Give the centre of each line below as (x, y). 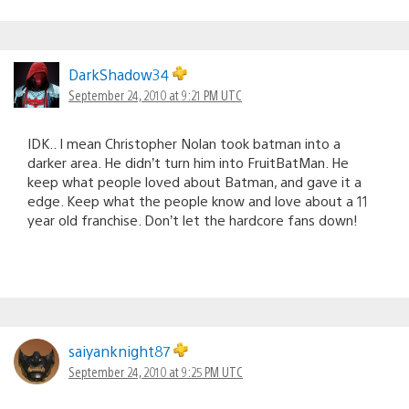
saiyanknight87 (121, 351)
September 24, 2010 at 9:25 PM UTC (156, 371)
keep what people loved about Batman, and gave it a (194, 181)
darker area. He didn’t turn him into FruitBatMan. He (188, 162)
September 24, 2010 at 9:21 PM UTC (155, 94)
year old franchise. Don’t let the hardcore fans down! (193, 219)
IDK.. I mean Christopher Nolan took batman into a (184, 142)
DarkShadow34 (121, 74)
